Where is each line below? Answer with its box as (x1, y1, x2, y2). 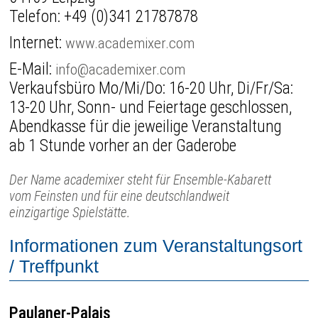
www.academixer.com (65, 33, 195, 52)
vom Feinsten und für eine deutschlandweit (9, 187, 230, 204)
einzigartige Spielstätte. (9, 204, 131, 221)
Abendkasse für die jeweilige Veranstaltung (9, 116, 283, 136)
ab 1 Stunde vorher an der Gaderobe (9, 136, 237, 155)
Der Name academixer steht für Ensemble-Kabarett (9, 171, 272, 188)
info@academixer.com (55, 60, 186, 78)
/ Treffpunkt (9, 256, 99, 277)
